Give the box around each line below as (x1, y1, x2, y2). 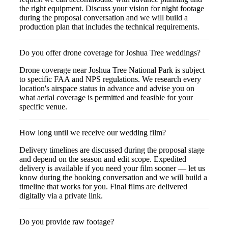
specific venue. (19, 102, 67, 111)
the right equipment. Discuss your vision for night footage (19, 4, 204, 13)
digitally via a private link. (19, 191, 103, 200)
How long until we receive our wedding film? (19, 128, 166, 137)
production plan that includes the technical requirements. (19, 22, 199, 31)
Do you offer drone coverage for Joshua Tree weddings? (19, 48, 201, 57)
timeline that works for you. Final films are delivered (19, 182, 187, 191)
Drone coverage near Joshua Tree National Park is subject (19, 65, 205, 74)
